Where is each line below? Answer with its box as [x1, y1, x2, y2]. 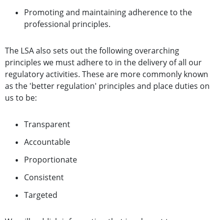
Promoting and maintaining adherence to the [24, 7, 192, 18]
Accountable [24, 137, 70, 148]
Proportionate [24, 154, 77, 165]
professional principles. [24, 19, 110, 30]
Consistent [24, 172, 64, 183]
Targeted [24, 190, 57, 201]
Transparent [24, 119, 70, 130]
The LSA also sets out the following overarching [5, 45, 179, 56]
